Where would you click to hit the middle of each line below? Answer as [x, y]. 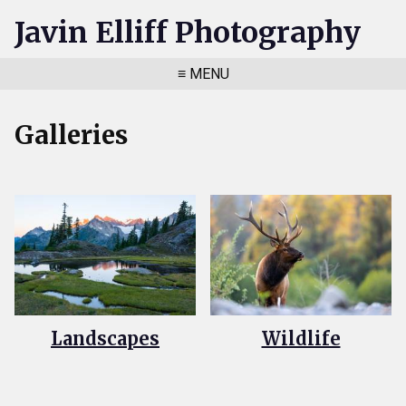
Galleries [71, 135]
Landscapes [105, 339]
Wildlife [301, 339]
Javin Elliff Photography [188, 33]
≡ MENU [203, 74]
